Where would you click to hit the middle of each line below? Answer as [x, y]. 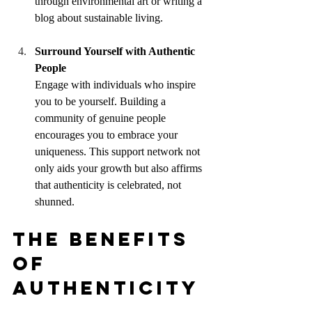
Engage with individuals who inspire [117, 85]
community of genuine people [102, 118]
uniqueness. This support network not [119, 152]
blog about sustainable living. [99, 18]
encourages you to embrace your [108, 135]
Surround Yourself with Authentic [116, 52]
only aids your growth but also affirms [120, 169]
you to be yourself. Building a [102, 102]
